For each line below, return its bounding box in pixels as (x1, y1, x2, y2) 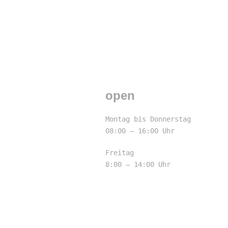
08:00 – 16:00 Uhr (105, 127, 175, 135)
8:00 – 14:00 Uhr (105, 160, 171, 169)
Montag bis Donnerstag (105, 115, 191, 124)
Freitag (105, 149, 134, 157)
